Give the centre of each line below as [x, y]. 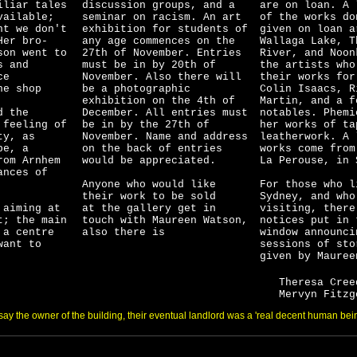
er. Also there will [180, 77]
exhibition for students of [165, 29]
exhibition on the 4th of [158, 101]
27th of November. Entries [161, 53]
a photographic [145, 89]
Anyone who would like [149, 184]
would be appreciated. [149, 161]
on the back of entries [152, 149]
